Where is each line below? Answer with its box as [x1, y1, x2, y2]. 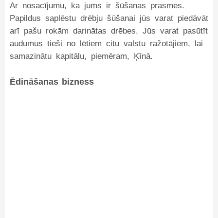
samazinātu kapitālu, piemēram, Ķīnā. [10, 52, 153, 61]
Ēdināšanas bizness [10, 77, 94, 87]
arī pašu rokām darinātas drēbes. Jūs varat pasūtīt [10, 26, 208, 36]
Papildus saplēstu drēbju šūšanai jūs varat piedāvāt [10, 14, 208, 23]
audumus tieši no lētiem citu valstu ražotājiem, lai [10, 39, 203, 48]
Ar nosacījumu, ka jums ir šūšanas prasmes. [10, 1, 184, 10]
